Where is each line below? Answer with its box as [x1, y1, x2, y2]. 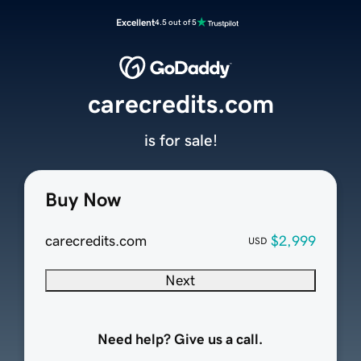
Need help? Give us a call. [98, 332, 263, 347]
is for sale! [143, 132, 218, 149]
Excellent [116, 18, 155, 27]
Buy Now [44, 190, 121, 210]
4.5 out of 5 [155, 18, 197, 27]
